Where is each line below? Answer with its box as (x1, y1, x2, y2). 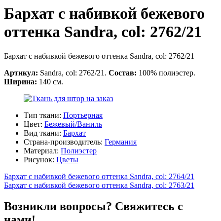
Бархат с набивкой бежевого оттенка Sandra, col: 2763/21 (4, 181, 194, 189)
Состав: (109, 68, 139, 77)
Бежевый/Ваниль (44, 119, 102, 128)
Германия (105, 137, 137, 146)
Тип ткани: (24, 110, 63, 119)
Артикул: (4, 68, 40, 77)
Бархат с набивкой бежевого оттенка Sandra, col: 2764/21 (4, 172, 194, 181)
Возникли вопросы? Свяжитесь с (4, 199, 183, 213)
